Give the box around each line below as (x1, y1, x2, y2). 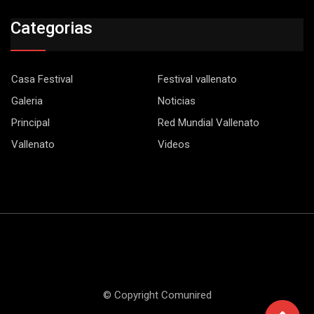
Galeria (11, 94, 43, 107)
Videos (158, 137, 190, 151)
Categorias (11, 18, 93, 38)
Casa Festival (11, 72, 73, 86)
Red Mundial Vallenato (158, 116, 259, 129)
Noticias (158, 94, 196, 107)
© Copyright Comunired (102, 289, 212, 302)
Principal (11, 116, 50, 129)
